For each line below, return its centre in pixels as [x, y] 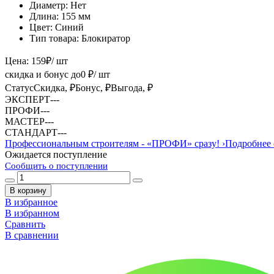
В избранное [31, 202]
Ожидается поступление [56, 154]
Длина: [44, 16]
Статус [19, 87]
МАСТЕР [25, 121]
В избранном [32, 213]
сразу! [206, 143]
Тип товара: [54, 38]
